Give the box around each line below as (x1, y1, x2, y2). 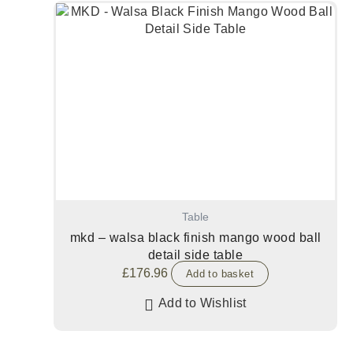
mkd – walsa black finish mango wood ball (69, 230, 321, 244)
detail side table (147, 247, 243, 262)
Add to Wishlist (158, 295, 247, 310)
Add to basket (185, 267, 255, 280)
